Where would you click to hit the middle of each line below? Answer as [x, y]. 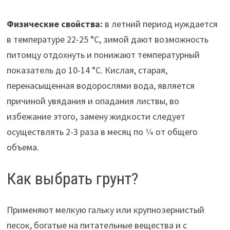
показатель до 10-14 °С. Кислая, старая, [87, 70]
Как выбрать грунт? [72, 179]
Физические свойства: [54, 24]
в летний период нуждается [160, 24]
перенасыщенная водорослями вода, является [100, 86]
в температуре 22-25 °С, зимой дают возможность [107, 40]
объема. [23, 147]
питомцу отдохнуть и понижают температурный [103, 55]
